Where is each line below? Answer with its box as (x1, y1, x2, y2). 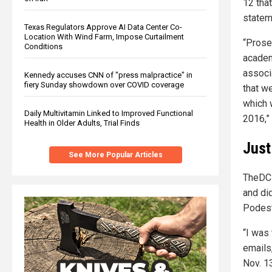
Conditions (24, 41, 63, 51)
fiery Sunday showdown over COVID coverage (24, 80, 184, 89)
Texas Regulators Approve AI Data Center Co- (24, 22, 182, 32)
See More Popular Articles (68, 150, 163, 159)
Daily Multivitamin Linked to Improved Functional (24, 108, 193, 118)
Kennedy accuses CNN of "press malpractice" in (24, 70, 192, 80)
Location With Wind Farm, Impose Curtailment (24, 32, 184, 41)
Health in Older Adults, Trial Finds (24, 118, 140, 127)
